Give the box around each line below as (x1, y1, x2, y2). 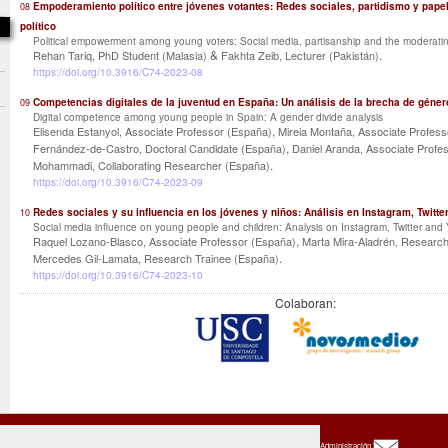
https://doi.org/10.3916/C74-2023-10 (33, 268, 203, 282)
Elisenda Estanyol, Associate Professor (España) (33, 123, 272, 139)
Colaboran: (274, 294, 336, 311)
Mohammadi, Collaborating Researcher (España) (33, 157, 270, 173)
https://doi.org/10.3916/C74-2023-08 (33, 65, 203, 79)
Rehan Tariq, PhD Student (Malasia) (33, 47, 207, 63)
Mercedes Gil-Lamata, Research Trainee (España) (33, 250, 279, 266)
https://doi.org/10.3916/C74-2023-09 (33, 175, 203, 189)
